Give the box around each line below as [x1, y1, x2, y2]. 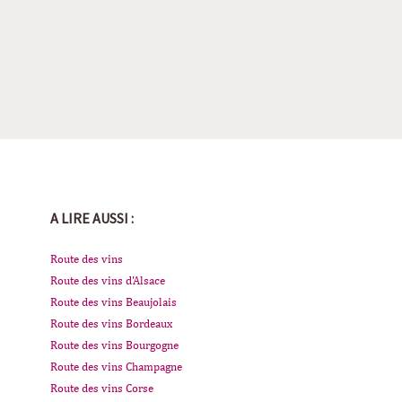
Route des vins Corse [50, 382, 154, 395]
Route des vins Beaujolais [50, 296, 178, 309]
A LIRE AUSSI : [50, 209, 135, 228]
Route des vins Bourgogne [50, 339, 179, 352]
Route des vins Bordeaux [50, 318, 173, 330]
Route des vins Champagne [50, 361, 183, 373]
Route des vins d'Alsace [50, 275, 166, 287]
